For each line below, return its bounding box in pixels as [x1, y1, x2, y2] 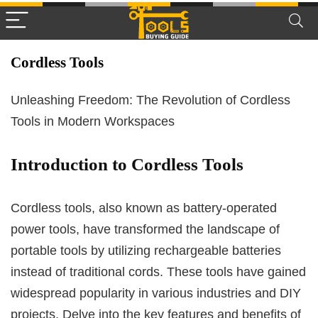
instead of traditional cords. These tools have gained [11, 265, 306, 279]
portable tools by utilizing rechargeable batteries [11, 243, 281, 258]
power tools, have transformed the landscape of [11, 222, 280, 236]
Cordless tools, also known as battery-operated [11, 201, 277, 215]
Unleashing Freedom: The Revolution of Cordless [11, 93, 290, 107]
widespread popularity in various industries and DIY [11, 286, 301, 300]
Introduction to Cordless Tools [11, 155, 243, 174]
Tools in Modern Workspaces [11, 114, 175, 128]
